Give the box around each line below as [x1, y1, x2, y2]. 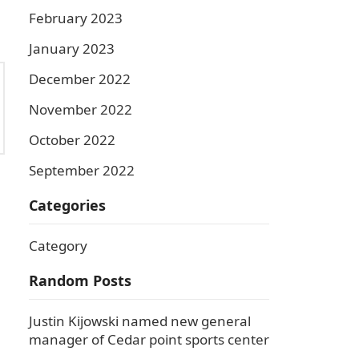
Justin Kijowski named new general [29, 312, 251, 330]
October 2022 [29, 131, 115, 149]
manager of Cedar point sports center [29, 330, 269, 349]
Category [29, 236, 87, 255]
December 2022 [29, 70, 131, 88]
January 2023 [29, 39, 115, 58]
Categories [29, 196, 106, 215]
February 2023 [29, 9, 123, 27]
